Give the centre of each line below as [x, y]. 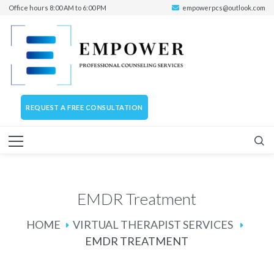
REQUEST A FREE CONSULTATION [84, 108]
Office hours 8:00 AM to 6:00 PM [58, 7]
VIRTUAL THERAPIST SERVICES [153, 225]
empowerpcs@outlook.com [224, 7]
